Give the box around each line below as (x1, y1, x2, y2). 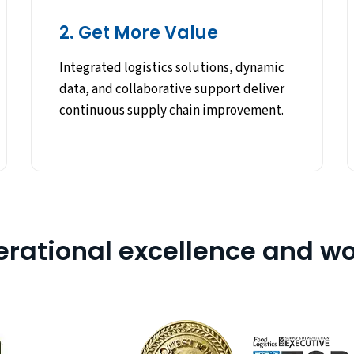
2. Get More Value (59, 21, 219, 46)
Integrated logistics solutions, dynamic (59, 58, 285, 78)
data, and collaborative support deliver (59, 80, 285, 100)
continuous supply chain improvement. (59, 101, 284, 121)
